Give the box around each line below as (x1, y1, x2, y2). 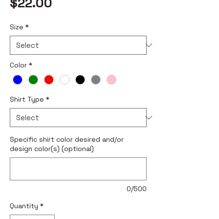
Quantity (10, 201, 38, 211)
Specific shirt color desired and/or (10, 135, 124, 144)
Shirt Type (10, 95, 44, 104)
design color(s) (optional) (10, 144, 94, 153)
